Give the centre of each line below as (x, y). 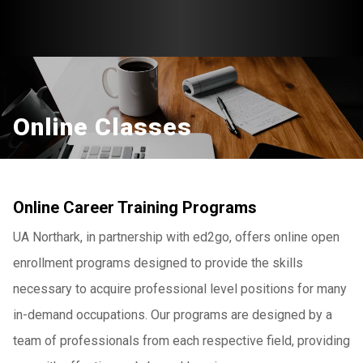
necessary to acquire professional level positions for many (180, 289)
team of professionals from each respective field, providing (181, 341)
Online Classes (102, 127)
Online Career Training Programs (135, 207)
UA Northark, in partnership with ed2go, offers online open (176, 237)
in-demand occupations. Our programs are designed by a (173, 315)
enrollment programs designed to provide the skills (158, 263)
